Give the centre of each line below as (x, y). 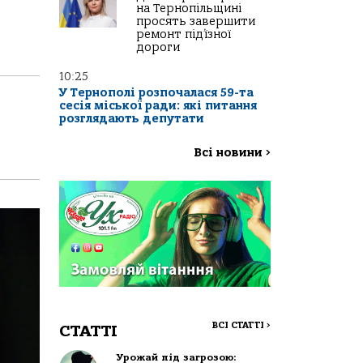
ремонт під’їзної (184, 35)
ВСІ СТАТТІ (239, 325)
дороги (158, 48)
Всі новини (230, 153)
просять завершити (196, 22)
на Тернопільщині (189, 9)
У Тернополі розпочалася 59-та (156, 93)
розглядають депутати (132, 119)
